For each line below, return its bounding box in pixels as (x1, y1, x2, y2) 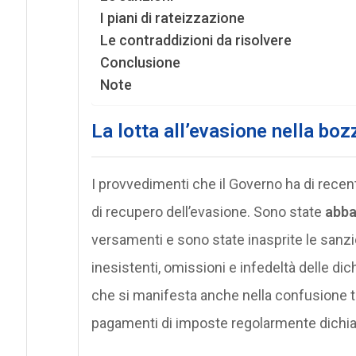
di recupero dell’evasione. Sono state (91, 203, 325, 220)
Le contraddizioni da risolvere (99, 31, 292, 48)
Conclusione (99, 53, 180, 71)
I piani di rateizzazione (99, 9, 245, 26)
